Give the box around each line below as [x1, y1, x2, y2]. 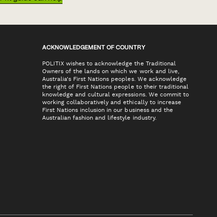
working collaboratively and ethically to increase [42, 99, 181, 106]
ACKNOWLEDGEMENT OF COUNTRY [42, 45, 145, 51]
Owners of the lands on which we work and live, [42, 68, 179, 75]
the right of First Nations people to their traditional [42, 83, 188, 91]
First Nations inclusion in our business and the [42, 107, 173, 114]
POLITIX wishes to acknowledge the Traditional [42, 60, 176, 67]
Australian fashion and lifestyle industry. [42, 114, 156, 122]
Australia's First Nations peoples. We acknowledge [42, 76, 186, 83]
